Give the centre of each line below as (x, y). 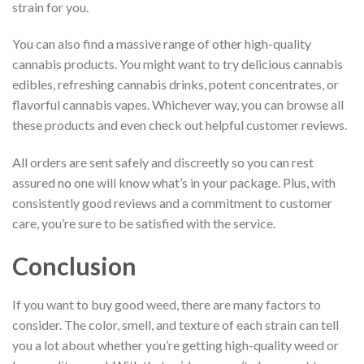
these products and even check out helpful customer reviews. (180, 125)
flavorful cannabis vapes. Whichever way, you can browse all (178, 105)
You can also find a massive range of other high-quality (162, 44)
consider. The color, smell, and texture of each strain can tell (175, 325)
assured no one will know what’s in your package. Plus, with (174, 183)
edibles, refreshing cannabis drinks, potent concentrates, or (175, 84)
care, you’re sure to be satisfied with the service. (144, 223)
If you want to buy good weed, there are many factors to (167, 305)
